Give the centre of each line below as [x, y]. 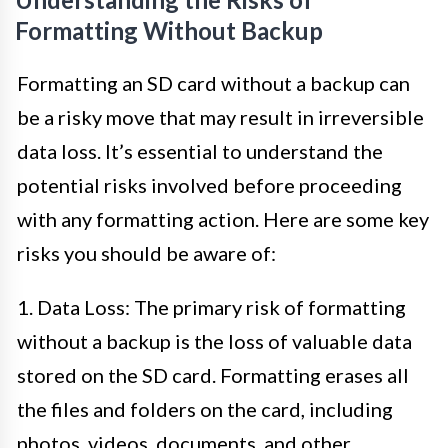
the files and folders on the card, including [205, 408]
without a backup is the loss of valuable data [214, 340]
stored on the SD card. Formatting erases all [213, 374]
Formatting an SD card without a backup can [213, 82]
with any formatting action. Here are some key [223, 218]
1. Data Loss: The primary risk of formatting [211, 306]
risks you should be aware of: [146, 252]
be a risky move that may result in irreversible [220, 116]
